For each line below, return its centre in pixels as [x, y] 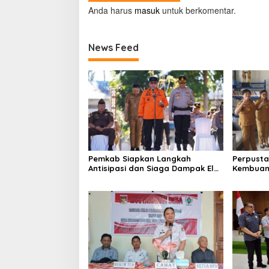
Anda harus [111, 11]
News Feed [113, 48]
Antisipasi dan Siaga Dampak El [151, 168]
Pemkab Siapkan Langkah [140, 158]
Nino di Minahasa [122, 177]
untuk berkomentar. [198, 11]
